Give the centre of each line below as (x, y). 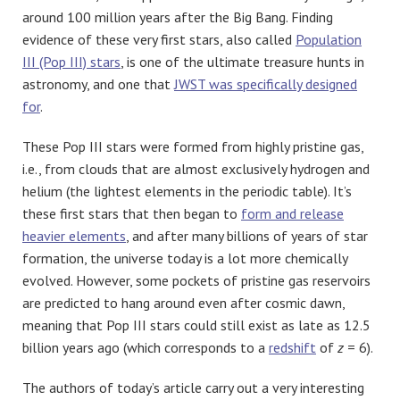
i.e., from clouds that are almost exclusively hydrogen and (196, 169)
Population (329, 40)
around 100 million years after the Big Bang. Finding (178, 17)
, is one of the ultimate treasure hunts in (242, 62)
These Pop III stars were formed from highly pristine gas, (193, 147)
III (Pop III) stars (71, 62)
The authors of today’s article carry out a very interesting (193, 388)
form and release (292, 214)
